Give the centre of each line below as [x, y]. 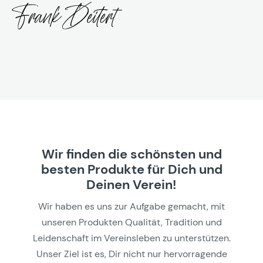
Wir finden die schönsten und [131, 154]
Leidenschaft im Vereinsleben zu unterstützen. [131, 238]
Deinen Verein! [131, 184]
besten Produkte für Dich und [131, 169]
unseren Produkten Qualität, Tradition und [131, 222]
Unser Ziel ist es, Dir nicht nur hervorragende [131, 254]
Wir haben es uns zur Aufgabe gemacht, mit [131, 206]
